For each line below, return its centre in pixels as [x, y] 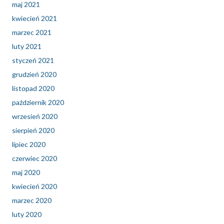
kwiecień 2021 [34, 18]
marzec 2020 [32, 200]
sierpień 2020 [33, 130]
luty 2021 [27, 46]
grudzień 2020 [34, 74]
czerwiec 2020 [34, 158]
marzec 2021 [32, 32]
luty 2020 [27, 214]
